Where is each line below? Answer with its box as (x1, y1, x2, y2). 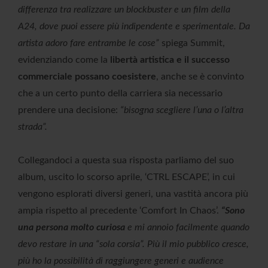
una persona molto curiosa (18, 222, 125, 232)
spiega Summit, (159, 38, 225, 48)
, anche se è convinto (156, 71, 244, 81)
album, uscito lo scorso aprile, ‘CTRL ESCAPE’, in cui (18, 172, 235, 182)
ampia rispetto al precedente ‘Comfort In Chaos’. (18, 205, 221, 215)
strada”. (18, 121, 47, 132)
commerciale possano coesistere (18, 71, 156, 81)
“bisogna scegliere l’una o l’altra (120, 105, 243, 115)
